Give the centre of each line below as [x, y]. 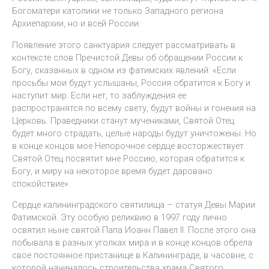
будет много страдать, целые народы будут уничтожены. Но [134, 133]
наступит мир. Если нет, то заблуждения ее [99, 95]
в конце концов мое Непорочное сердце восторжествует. [129, 146]
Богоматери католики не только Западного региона [118, 11]
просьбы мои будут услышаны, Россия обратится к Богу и [131, 83]
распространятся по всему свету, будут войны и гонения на [134, 108]
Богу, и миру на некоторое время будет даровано [112, 171]
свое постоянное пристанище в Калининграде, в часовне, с [133, 255]
